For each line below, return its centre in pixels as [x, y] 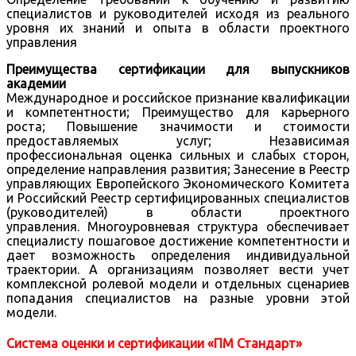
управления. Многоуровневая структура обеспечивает [178, 226]
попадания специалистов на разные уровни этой [178, 298]
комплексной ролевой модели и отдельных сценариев [178, 283]
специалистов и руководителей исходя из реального [178, 13]
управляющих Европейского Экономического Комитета [178, 183]
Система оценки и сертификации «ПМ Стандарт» [154, 344]
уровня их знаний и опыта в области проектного [178, 27]
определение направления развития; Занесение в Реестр [178, 169]
